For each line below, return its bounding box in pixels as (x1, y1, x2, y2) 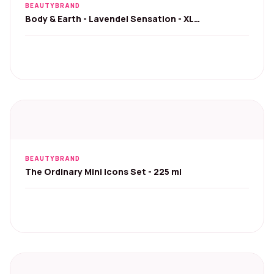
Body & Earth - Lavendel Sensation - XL (25, 13, 194, 24)
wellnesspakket (25, 25, 94, 37)
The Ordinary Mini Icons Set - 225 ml (25, 166, 182, 177)
